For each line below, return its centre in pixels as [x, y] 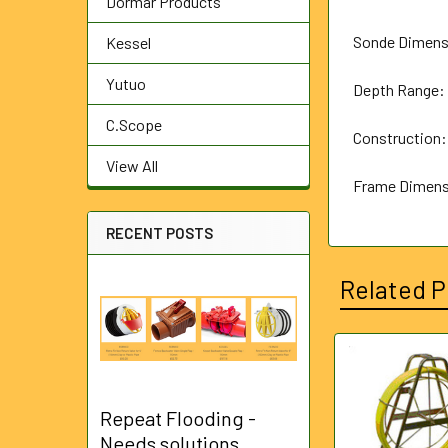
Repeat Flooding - [178, 418]
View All [132, 165]
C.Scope [134, 124]
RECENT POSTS [159, 233]
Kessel [128, 42]
